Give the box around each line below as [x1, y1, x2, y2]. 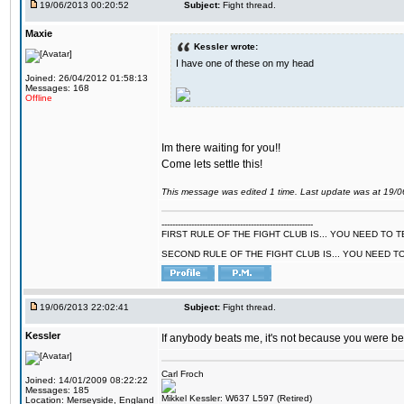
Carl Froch [161, 369, 204, 379]
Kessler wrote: [194, 41, 258, 51]
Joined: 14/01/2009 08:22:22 [25, 375, 148, 385]
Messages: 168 [25, 83, 89, 93]
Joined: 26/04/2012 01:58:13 [25, 73, 148, 83]
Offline [25, 93, 52, 103]
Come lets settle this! [161, 157, 262, 170]
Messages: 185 [25, 385, 89, 395]
